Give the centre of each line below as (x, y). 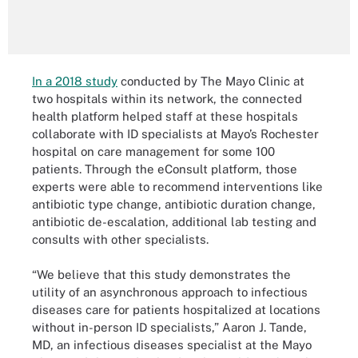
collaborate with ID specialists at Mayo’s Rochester (175, 133)
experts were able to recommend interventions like (177, 186)
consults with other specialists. (120, 239)
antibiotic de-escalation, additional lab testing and (174, 221)
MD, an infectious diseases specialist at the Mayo (172, 345)
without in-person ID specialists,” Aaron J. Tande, (169, 327)
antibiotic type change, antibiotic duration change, (174, 204)
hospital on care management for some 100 (153, 151)
